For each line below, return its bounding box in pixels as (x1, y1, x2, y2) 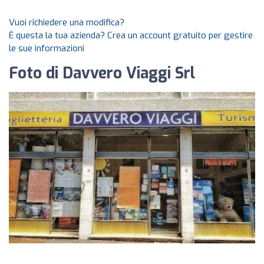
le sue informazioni (9, 42, 84, 54)
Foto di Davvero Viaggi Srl (9, 63, 195, 84)
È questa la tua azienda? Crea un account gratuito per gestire (9, 29, 253, 41)
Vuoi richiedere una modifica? (9, 16, 124, 28)
